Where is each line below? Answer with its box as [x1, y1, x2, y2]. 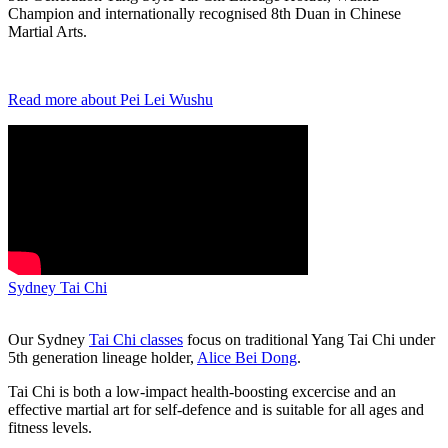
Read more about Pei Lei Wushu [8, 90, 213, 108]
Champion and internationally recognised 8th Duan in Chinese [8, 4, 401, 22]
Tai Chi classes [89, 330, 183, 348]
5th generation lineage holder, [8, 348, 197, 366]
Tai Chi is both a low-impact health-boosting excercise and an [8, 382, 396, 400]
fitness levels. [8, 418, 92, 436]
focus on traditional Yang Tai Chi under [183, 330, 435, 348]
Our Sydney [8, 330, 89, 348]
